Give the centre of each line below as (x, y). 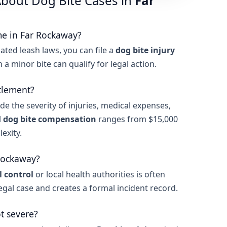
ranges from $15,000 (137, 119)
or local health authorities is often (99, 174)
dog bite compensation (50, 119)
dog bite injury (145, 50)
